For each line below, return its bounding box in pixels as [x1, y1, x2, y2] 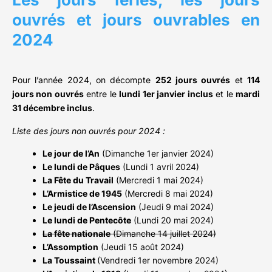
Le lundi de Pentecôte [42, 215, 131, 226]
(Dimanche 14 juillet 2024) [110, 228, 216, 239]
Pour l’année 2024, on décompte [12, 75, 155, 86]
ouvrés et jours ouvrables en [12, 10, 260, 30]
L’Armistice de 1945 [42, 188, 122, 199]
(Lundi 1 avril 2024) [120, 161, 199, 172]
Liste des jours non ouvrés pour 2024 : [12, 126, 165, 137]
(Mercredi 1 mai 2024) [114, 175, 203, 186]
